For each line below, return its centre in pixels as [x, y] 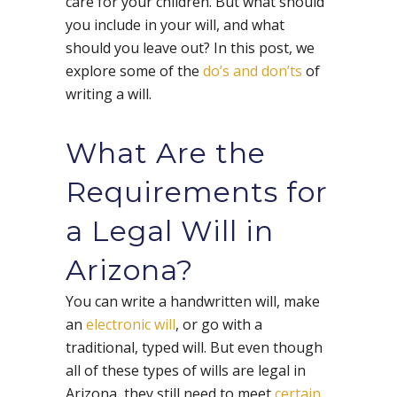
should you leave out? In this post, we [190, 48]
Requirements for [197, 192]
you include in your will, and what [175, 25]
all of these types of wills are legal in [186, 371]
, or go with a [219, 325]
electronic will [131, 325]
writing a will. [109, 94]
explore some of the [134, 71]
